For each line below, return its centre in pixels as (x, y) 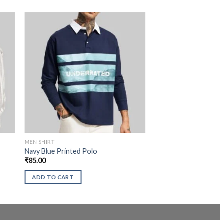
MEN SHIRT (40, 141)
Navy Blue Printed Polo (61, 151)
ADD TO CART (53, 177)
